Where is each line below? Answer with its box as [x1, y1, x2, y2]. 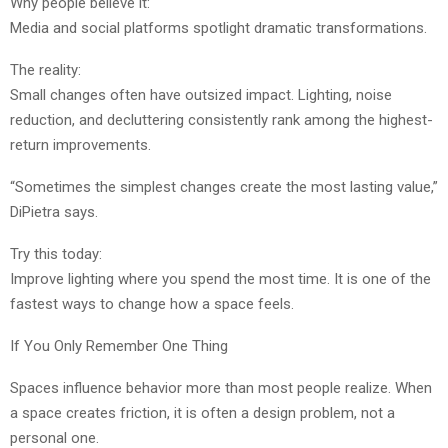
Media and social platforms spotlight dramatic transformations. [10, 19, 427, 38]
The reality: [10, 61, 81, 80]
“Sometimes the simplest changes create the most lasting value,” [10, 178, 438, 197]
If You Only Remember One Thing [10, 337, 228, 356]
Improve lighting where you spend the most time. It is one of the [10, 270, 431, 289]
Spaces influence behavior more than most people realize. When [10, 379, 432, 398]
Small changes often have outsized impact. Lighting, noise [10, 86, 392, 105]
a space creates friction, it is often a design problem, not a [10, 404, 395, 423]
